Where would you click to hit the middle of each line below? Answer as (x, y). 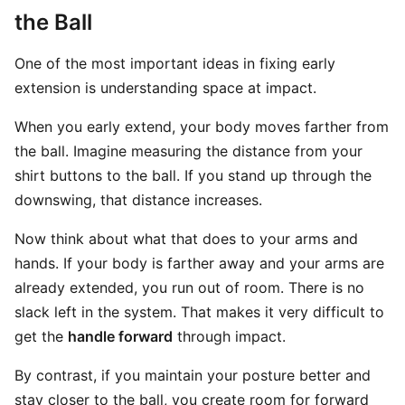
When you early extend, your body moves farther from (202, 127)
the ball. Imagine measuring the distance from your (188, 151)
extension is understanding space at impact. (165, 88)
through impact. (229, 336)
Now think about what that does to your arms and (186, 239)
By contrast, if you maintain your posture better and (193, 375)
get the (41, 336)
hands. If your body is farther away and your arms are (199, 263)
